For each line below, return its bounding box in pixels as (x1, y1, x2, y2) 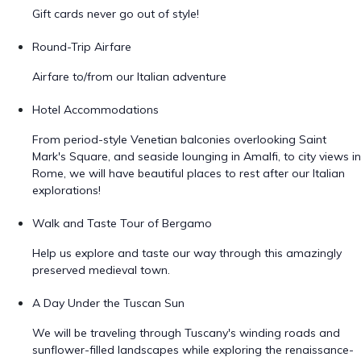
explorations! (32, 183, 101, 197)
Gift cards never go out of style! (32, 6, 199, 21)
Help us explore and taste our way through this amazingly (32, 246, 342, 260)
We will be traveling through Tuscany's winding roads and (32, 326, 340, 340)
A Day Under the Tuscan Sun (32, 296, 185, 310)
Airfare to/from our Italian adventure (32, 69, 226, 84)
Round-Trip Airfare (32, 39, 131, 54)
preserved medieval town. (32, 263, 170, 277)
